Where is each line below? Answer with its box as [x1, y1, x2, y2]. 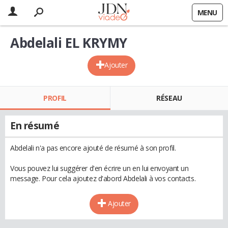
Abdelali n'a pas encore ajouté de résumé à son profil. [10, 143, 176, 153]
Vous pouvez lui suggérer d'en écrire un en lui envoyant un [10, 163, 189, 173]
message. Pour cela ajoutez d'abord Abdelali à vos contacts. [10, 174, 196, 183]
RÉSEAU [156, 93, 182, 103]
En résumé [10, 119, 60, 132]
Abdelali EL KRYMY [10, 34, 127, 52]
